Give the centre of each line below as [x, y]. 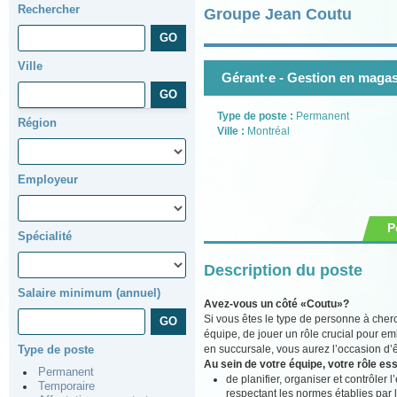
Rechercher [49, 9]
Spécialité [45, 236]
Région [37, 123]
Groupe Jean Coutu [278, 14]
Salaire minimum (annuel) [89, 293]
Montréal [269, 131]
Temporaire [66, 386]
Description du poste [283, 270]
